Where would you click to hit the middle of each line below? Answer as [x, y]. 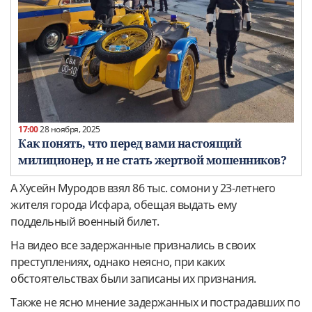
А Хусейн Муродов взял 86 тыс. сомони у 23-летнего [143, 188]
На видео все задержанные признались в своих [133, 245]
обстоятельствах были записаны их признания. [133, 278]
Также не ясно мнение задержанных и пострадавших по [155, 302]
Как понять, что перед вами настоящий [130, 143]
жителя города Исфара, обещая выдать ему [124, 204]
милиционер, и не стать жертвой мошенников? [152, 160]
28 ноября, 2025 [69, 129]
